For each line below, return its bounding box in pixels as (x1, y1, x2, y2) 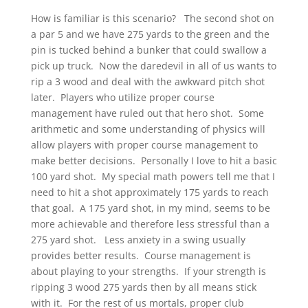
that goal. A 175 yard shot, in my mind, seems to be (30, 201, 270, 215)
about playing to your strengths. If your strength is (30, 265, 266, 278)
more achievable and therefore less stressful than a (30, 217, 269, 231)
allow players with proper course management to (30, 138, 258, 152)
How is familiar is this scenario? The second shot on (30, 12, 274, 25)
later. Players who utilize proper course (30, 91, 214, 104)
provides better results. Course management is (30, 249, 251, 263)
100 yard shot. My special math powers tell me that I (30, 170, 275, 184)
